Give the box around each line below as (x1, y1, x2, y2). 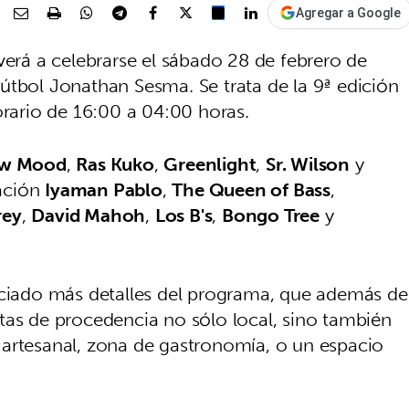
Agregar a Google (296, 5, 401, 21)
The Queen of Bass (172, 173, 331, 206)
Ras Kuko (76, 148, 154, 181)
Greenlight (163, 148, 257, 181)
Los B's (154, 199, 213, 232)
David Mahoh (31, 199, 146, 232)
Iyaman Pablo (45, 173, 163, 206)
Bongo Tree (222, 199, 320, 232)
